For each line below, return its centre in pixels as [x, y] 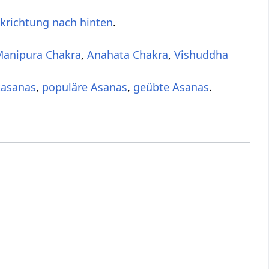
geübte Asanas [171, 87]
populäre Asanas [85, 87]
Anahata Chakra [128, 55]
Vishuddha [201, 55]
